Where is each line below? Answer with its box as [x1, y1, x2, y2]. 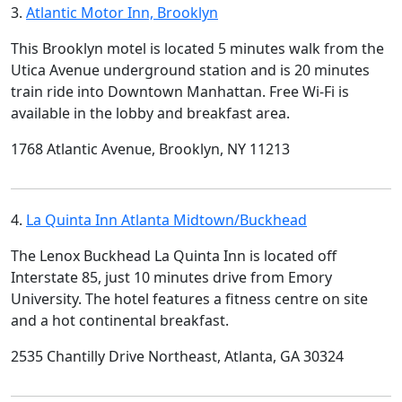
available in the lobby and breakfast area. [11, 103, 290, 123]
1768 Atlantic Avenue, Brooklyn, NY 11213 [11, 139, 290, 159]
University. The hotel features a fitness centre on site [11, 289, 368, 309]
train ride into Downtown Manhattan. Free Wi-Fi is [11, 82, 349, 101]
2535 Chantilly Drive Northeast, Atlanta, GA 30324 [11, 346, 344, 366]
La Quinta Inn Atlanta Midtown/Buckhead [26, 210, 307, 230]
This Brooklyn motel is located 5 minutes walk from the [11, 39, 384, 58]
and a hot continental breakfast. [11, 310, 229, 330]
